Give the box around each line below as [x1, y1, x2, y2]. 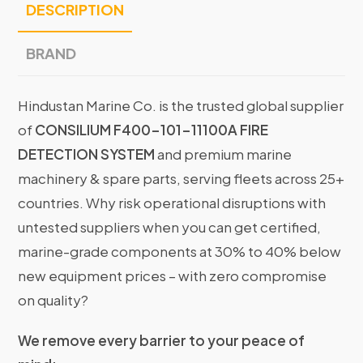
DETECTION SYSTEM [18, 145, 156, 164]
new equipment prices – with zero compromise [18, 267, 327, 285]
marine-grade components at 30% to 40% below [18, 242, 342, 261]
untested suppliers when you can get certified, [18, 218, 322, 237]
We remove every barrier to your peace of [18, 331, 305, 350]
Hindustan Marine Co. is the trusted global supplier [18, 96, 344, 115]
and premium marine [155, 145, 293, 164]
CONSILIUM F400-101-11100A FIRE [35, 121, 269, 139]
